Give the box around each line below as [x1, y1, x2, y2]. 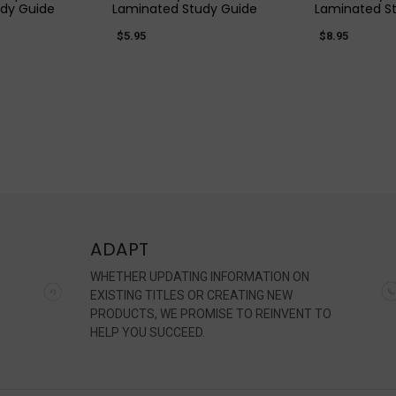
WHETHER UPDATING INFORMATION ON [90, 269, 310, 284]
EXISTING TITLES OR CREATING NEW [90, 287, 293, 302]
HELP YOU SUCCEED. [90, 324, 206, 339]
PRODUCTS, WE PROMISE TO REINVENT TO [90, 306, 332, 321]
